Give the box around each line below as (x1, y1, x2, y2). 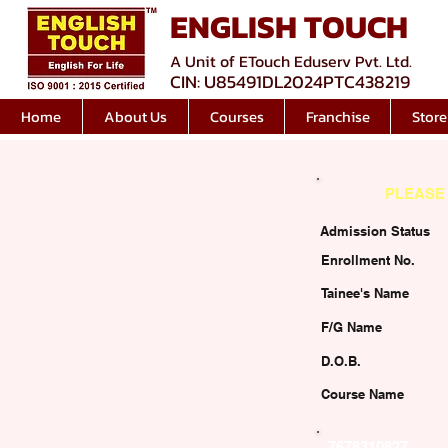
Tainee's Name (321, 285, 409, 301)
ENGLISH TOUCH (170, 3, 408, 51)
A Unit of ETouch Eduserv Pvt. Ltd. (170, 49, 412, 73)
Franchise (305, 105, 370, 128)
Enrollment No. (321, 252, 415, 268)
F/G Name (321, 319, 382, 335)
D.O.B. (321, 353, 361, 369)
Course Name (321, 386, 404, 402)
